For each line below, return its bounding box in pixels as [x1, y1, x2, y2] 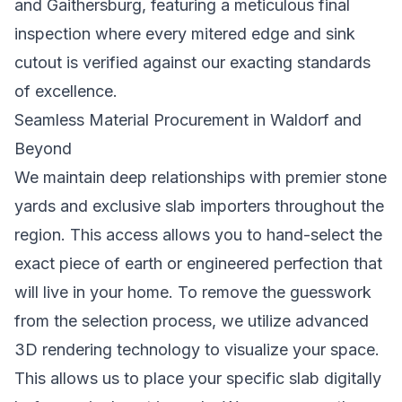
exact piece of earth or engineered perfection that [14, 254, 382, 273]
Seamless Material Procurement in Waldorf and [14, 110, 362, 129]
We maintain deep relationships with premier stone [14, 168, 387, 187]
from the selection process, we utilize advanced [14, 311, 369, 330]
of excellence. [14, 82, 118, 100]
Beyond [14, 139, 72, 158]
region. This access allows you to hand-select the [14, 225, 382, 244]
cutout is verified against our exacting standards [14, 53, 371, 72]
